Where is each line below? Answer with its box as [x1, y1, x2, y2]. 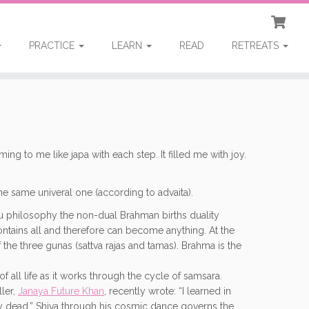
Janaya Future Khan [18, 286, 104, 297]
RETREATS [231, 40, 281, 51]
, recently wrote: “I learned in [104, 286, 231, 297]
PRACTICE [28, 40, 77, 51]
